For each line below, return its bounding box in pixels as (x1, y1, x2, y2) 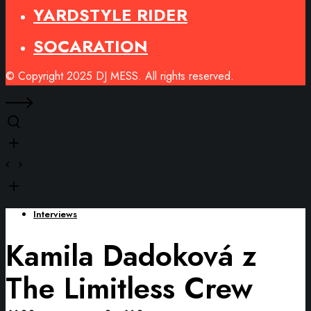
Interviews (33, 208, 77, 221)
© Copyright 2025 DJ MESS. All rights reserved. (6, 68, 234, 84)
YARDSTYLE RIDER (33, 3, 187, 27)
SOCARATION (33, 34, 148, 58)
